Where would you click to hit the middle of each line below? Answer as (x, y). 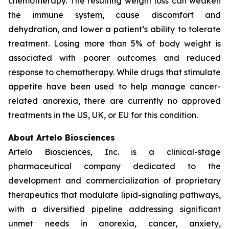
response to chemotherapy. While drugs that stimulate (114, 72)
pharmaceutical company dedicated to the (114, 166)
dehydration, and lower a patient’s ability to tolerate (114, 29)
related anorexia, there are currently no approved (114, 101)
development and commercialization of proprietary (114, 180)
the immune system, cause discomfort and (114, 15)
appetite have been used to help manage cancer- (114, 86)
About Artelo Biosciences (62, 138)
